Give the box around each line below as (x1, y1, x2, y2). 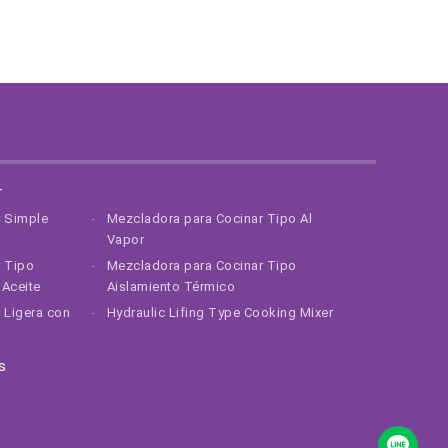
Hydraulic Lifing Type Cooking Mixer (106, 305, 333, 321)
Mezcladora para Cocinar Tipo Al (106, 211, 312, 227)
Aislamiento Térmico (106, 279, 235, 295)
